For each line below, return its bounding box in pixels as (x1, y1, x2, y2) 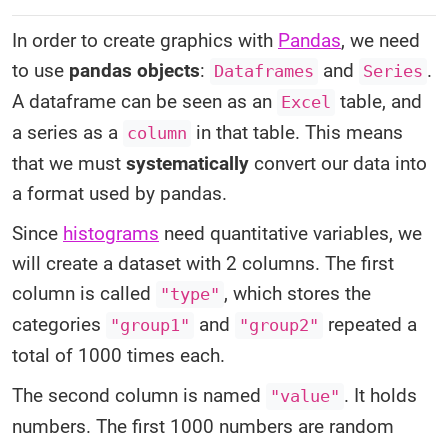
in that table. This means (191, 121, 403, 144)
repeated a (323, 313, 417, 336)
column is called (12, 282, 156, 305)
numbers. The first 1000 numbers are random (12, 415, 394, 438)
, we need (341, 29, 420, 52)
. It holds (344, 384, 417, 407)
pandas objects (69, 59, 200, 82)
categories (12, 313, 106, 336)
